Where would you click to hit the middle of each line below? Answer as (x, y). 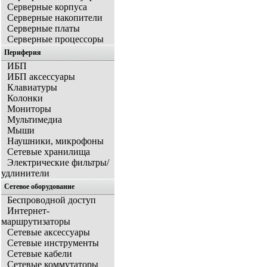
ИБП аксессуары (41, 77)
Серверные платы (44, 29)
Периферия (23, 53)
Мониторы (29, 109)
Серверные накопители (55, 18)
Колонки (25, 98)
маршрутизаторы (36, 222)
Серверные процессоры (55, 39)
